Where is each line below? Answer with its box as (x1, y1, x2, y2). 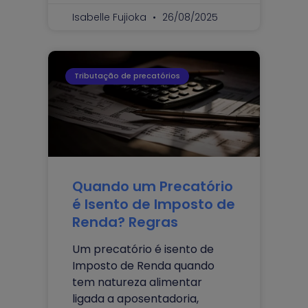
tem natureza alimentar (72, 274, 202, 290)
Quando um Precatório (72, 176, 233, 196)
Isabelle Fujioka (72, 10, 149, 24)
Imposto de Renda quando (72, 257, 214, 274)
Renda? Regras (72, 212, 178, 232)
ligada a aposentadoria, (72, 290, 199, 307)
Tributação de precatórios (74, 70, 181, 82)
